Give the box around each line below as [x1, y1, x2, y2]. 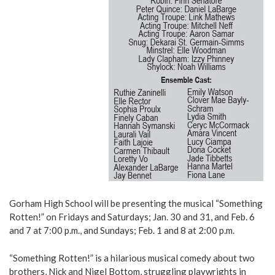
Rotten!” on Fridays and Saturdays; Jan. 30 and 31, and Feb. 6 [9, 211, 255, 223]
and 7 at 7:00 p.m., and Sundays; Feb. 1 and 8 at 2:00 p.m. [9, 225, 234, 236]
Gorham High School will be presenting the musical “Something [9, 198, 263, 209]
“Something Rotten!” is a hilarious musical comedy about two [9, 252, 255, 263]
